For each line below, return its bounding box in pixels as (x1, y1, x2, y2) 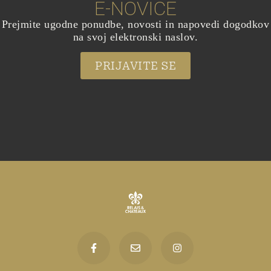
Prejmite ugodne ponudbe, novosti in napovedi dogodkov (1, 18, 270, 30)
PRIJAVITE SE (95, 59, 176, 73)
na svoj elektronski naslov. (73, 30, 198, 43)
